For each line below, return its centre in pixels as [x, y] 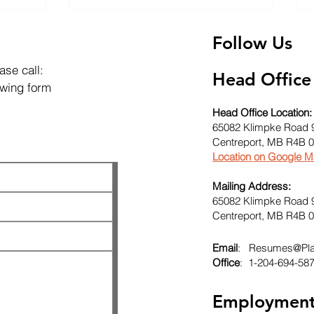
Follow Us [252, 43]
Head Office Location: [262, 112]
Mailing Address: [252, 186]
